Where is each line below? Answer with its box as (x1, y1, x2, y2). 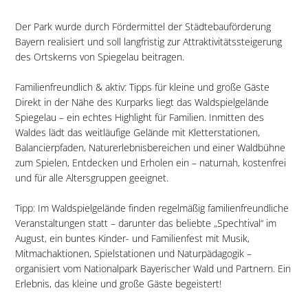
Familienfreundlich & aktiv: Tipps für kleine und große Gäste (14, 80, 269, 94)
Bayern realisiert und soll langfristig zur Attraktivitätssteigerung (14, 35, 282, 49)
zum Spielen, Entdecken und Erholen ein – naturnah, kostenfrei (14, 156, 286, 170)
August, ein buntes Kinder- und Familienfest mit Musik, (14, 232, 250, 245)
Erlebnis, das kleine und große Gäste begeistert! (14, 277, 221, 291)
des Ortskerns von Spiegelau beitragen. (14, 50, 184, 64)
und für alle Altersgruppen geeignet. (14, 171, 168, 185)
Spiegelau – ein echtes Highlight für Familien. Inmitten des (14, 111, 264, 124)
